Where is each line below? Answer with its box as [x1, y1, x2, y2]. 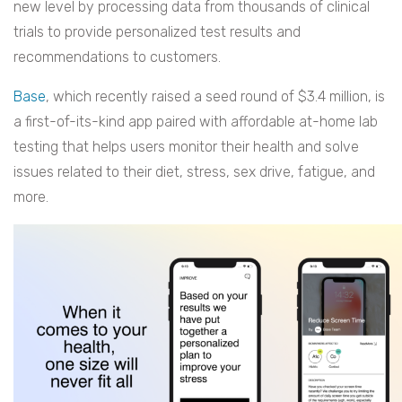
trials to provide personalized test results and [13, 23, 301, 41]
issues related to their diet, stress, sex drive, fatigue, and [13, 163, 375, 181]
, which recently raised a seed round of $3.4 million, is [46, 88, 385, 106]
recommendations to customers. [13, 48, 221, 66]
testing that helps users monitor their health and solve [13, 138, 359, 156]
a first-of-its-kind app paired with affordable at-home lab [13, 113, 378, 131]
